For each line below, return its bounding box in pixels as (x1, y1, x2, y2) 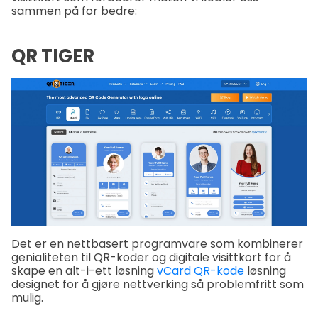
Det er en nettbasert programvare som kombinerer (11, 235, 303, 252)
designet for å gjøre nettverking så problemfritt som (11, 275, 304, 292)
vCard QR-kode (157, 262, 244, 279)
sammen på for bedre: (11, 3, 137, 20)
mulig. (11, 289, 43, 306)
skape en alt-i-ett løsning (11, 262, 157, 279)
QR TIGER (11, 43, 94, 69)
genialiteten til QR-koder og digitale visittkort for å (11, 248, 291, 265)
